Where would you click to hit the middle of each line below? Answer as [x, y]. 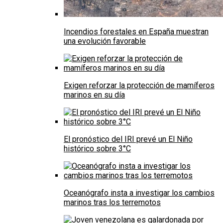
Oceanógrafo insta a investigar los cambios [139, 193]
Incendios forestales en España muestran [136, 32]
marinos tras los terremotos [112, 203]
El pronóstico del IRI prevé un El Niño [128, 139]
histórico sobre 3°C [97, 149]
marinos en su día [94, 95]
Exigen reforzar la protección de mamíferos [139, 86]
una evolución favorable [105, 41]
